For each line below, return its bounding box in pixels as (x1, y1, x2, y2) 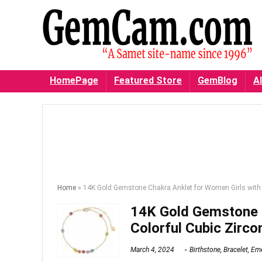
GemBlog (198, 75, 237, 87)
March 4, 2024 (130, 246, 174, 254)
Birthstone (189, 246, 220, 254)
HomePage (50, 75, 98, 87)
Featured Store (114, 75, 182, 87)
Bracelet (223, 246, 248, 254)
